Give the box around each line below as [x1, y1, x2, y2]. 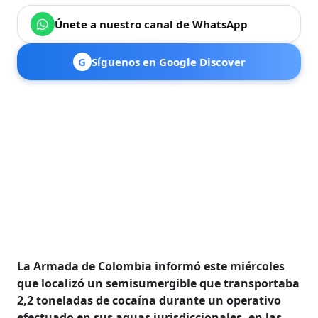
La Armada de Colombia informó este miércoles [17, 258, 285, 274]
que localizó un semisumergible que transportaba [17, 275, 300, 291]
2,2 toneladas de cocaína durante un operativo [17, 292, 282, 308]
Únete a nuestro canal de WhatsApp [55, 16, 248, 31]
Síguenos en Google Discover [91, 54, 246, 69]
